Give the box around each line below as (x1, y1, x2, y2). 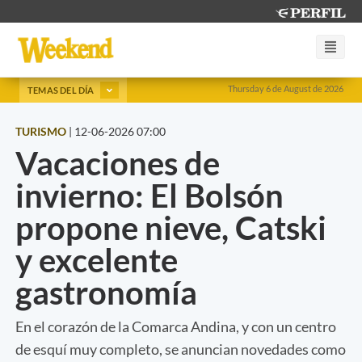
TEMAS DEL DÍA (27, 84, 96, 95)
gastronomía (15, 272, 197, 312)
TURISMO (15, 124, 66, 138)
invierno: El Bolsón (15, 175, 284, 215)
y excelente (15, 240, 178, 280)
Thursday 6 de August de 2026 (228, 83, 343, 94)
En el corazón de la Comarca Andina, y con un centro (15, 317, 336, 335)
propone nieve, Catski (15, 208, 326, 247)
